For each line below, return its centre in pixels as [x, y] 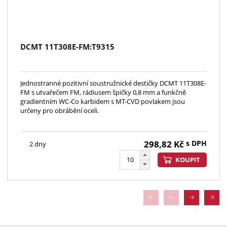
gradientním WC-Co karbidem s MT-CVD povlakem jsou [103, 101]
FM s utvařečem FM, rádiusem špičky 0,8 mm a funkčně [103, 92]
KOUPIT [188, 160]
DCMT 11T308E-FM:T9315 [67, 46]
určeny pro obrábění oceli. [60, 110]
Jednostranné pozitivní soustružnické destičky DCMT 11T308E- [113, 83]
